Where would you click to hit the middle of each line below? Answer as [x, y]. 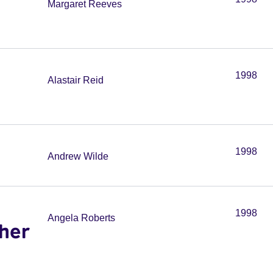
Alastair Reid [76, 80]
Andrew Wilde [78, 156]
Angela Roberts [81, 218]
